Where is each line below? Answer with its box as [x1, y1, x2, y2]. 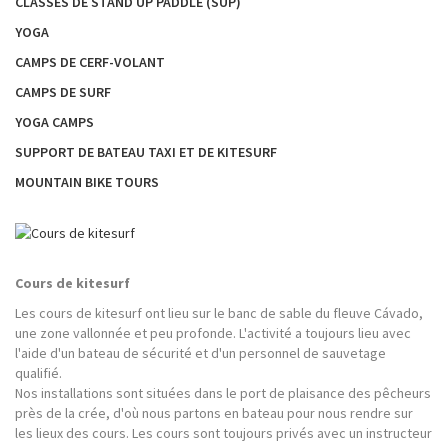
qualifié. [15, 364, 62, 383]
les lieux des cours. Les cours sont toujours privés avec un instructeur [15, 424, 432, 443]
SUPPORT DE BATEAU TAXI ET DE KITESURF [15, 142, 277, 161]
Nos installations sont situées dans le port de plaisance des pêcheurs [15, 384, 431, 403]
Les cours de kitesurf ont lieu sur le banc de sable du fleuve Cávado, [15, 304, 423, 323]
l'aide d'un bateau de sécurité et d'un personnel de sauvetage [15, 344, 386, 363]
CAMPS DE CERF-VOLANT [15, 52, 165, 71]
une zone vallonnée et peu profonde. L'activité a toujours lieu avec [15, 324, 411, 343]
